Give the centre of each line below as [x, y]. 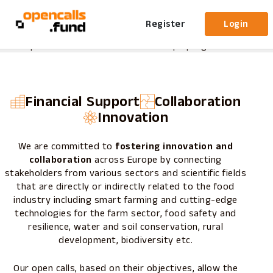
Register [166, 24]
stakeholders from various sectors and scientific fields [126, 173]
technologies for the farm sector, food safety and [126, 213]
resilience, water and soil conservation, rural [126, 227]
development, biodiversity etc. [126, 240]
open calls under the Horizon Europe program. [126, 46]
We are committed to [67, 146]
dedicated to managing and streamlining [158, 34]
